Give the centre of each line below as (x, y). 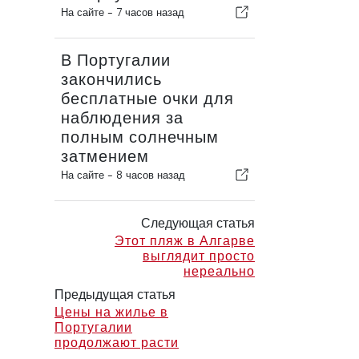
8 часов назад (151, 175)
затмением (105, 157)
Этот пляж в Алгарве (184, 241)
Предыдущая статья (115, 294)
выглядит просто (198, 256)
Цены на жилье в (111, 312)
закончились (111, 80)
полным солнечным (140, 137)
